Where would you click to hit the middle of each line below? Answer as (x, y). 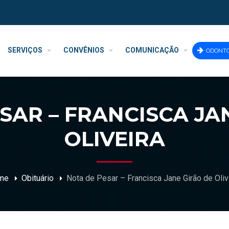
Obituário (38, 178)
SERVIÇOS (25, 50)
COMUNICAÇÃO (152, 50)
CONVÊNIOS (84, 50)
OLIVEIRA (114, 139)
